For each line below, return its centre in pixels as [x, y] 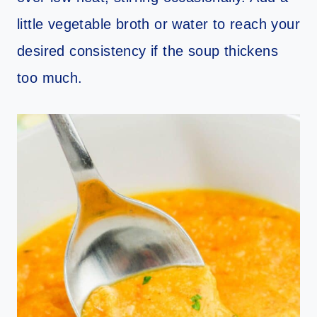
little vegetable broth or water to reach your [158, 24]
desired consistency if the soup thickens [148, 51]
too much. [50, 77]
